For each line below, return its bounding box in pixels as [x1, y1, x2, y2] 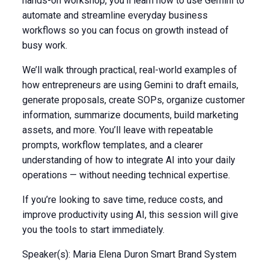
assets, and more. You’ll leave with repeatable [22, 124, 213, 136]
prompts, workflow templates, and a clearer [22, 139, 203, 151]
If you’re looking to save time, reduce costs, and [22, 194, 223, 205]
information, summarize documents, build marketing [22, 109, 238, 121]
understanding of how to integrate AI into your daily [22, 154, 235, 166]
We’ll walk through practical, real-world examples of [22, 64, 237, 76]
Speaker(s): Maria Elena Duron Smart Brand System [22, 249, 237, 260]
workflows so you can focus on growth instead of [22, 25, 229, 36]
